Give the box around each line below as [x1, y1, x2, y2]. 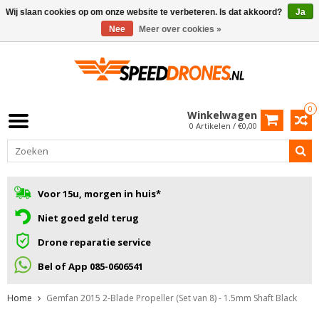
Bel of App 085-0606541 [37, 259, 143, 273]
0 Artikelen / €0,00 [189, 120, 257, 131]
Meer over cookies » [139, 24, 221, 34]
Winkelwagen [187, 108, 257, 122]
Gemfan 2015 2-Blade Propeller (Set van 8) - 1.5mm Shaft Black [46, 291, 297, 304]
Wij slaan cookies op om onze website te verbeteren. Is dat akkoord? [6, 7, 284, 17]
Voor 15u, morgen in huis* [38, 187, 161, 200]
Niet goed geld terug [38, 211, 139, 224]
